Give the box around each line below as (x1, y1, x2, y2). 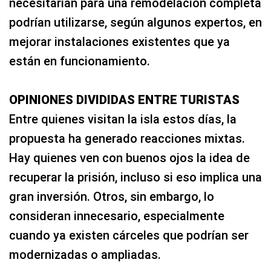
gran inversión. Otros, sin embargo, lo (9, 189, 214, 204)
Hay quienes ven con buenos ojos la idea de (9, 151, 250, 165)
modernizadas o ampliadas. (9, 247, 161, 262)
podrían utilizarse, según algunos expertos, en (9, 15, 262, 30)
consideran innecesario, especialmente (9, 209, 224, 223)
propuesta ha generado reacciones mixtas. (9, 131, 245, 146)
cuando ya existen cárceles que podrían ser (9, 228, 249, 243)
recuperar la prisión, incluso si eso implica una (9, 170, 262, 184)
